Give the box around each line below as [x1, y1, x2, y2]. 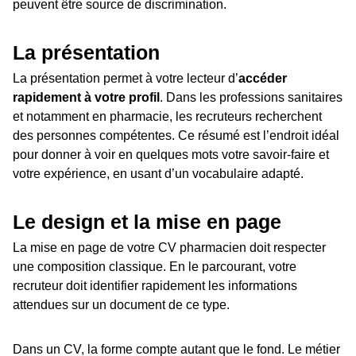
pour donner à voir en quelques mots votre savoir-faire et [13, 147, 329, 161]
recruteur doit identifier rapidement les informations [13, 278, 297, 292]
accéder [238, 71, 287, 85]
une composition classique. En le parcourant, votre [13, 259, 296, 273]
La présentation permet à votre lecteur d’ [13, 71, 238, 85]
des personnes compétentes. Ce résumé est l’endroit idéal [13, 128, 339, 142]
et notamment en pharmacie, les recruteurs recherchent [13, 109, 322, 123]
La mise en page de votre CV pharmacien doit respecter [13, 240, 326, 254]
